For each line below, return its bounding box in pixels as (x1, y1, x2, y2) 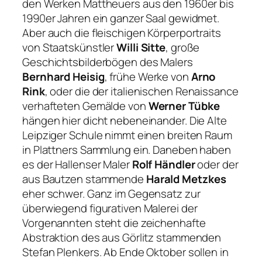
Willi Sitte (116, 40, 166, 56)
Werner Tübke (148, 98, 220, 114)
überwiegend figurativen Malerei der (22, 201, 198, 216)
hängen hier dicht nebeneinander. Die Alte (22, 113, 227, 129)
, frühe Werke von (104, 69, 191, 85)
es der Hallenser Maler (22, 157, 132, 173)
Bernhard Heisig (22, 69, 105, 85)
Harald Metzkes (146, 171, 226, 187)
